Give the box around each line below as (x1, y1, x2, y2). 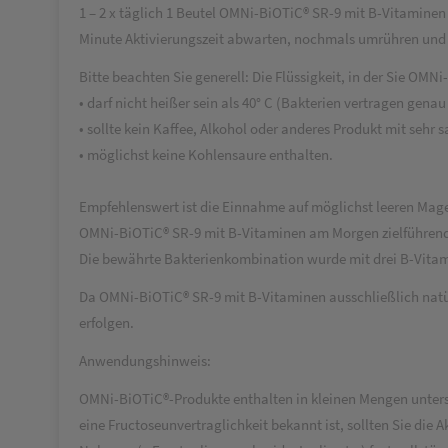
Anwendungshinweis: (79, 351, 211, 370)
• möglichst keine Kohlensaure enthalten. (79, 145, 333, 164)
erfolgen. (79, 313, 134, 332)
